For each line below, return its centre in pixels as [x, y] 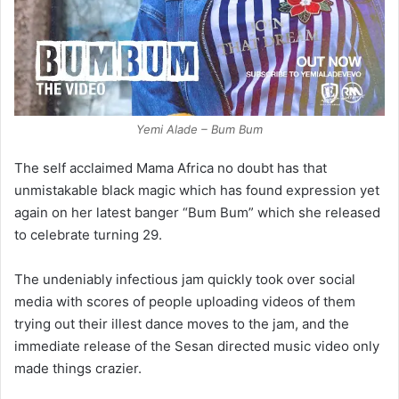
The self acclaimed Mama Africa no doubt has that [171, 167]
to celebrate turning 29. [88, 234]
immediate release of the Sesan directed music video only [197, 346]
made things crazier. [78, 368]
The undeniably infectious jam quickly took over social [185, 279]
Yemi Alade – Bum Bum [199, 129]
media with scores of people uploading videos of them [185, 301]
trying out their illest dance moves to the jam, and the [182, 323]
